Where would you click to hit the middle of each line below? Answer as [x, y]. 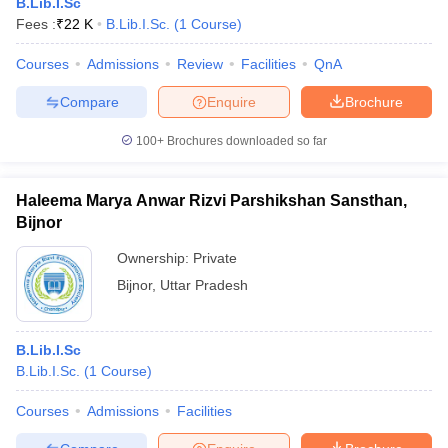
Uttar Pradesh [204, 285]
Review [200, 64]
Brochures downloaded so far [245, 141]
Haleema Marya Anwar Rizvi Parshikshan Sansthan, [211, 200]
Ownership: [155, 258]
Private [215, 258]
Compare [89, 101]
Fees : [36, 24]
